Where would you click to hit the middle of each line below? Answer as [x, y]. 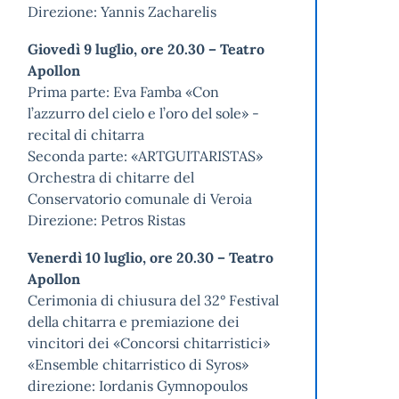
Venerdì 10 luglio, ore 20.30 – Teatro [151, 258]
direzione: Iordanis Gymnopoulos [138, 386]
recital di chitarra [86, 135]
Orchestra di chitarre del [111, 178]
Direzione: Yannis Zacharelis [122, 12]
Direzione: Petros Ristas [107, 220]
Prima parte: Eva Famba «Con [124, 92]
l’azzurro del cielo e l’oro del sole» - [144, 114]
